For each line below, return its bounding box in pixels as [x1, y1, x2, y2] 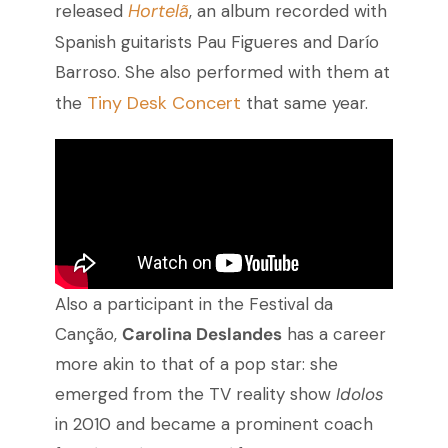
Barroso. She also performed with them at [54, 61, 390, 84]
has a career [281, 323, 386, 346]
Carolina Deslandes [121, 323, 282, 346]
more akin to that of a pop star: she [54, 353, 338, 376]
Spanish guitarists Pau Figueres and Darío [54, 31, 379, 54]
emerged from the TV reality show [54, 383, 336, 406]
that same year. [245, 92, 368, 115]
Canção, [54, 323, 122, 346]
